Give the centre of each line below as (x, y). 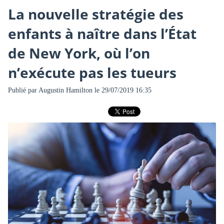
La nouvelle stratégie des (95, 14)
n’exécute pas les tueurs (92, 73)
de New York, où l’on (79, 53)
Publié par (23, 90)
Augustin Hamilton (65, 90)
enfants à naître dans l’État (102, 34)
